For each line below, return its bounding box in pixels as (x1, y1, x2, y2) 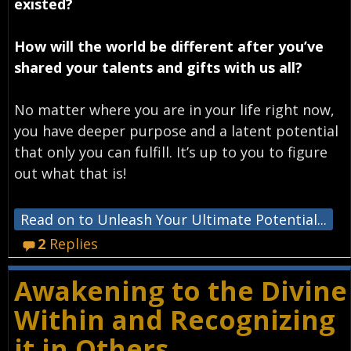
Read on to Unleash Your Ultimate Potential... (20, 209, 327, 229)
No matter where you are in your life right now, (13, 100, 335, 119)
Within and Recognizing (13, 301, 335, 338)
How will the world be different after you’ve (13, 36, 324, 56)
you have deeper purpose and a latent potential (13, 121, 338, 140)
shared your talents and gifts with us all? (13, 57, 302, 77)
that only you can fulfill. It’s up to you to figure (13, 142, 327, 161)
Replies (45, 233, 99, 253)
